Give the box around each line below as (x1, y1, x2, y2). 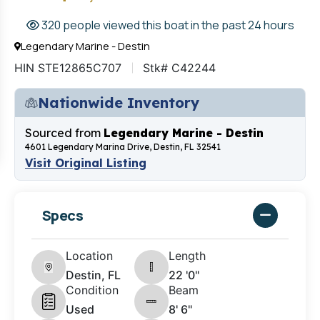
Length (169, 249, 206, 264)
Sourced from (25, 126, 104, 141)
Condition (66, 283, 119, 298)
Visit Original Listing (25, 156, 146, 171)
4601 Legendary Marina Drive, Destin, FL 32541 (25, 141, 221, 153)
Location (66, 249, 113, 264)
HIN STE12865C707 (14, 61, 121, 76)
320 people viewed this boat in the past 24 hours (39, 17, 294, 34)
